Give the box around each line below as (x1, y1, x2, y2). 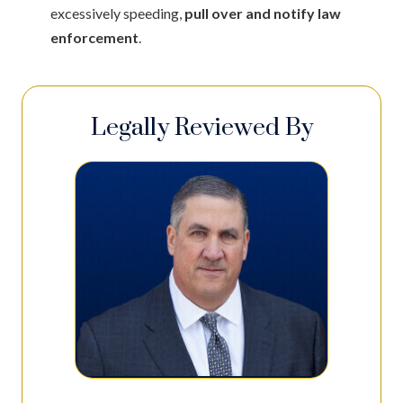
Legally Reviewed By (90, 112, 313, 143)
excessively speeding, (50, 4, 184, 22)
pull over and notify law (184, 4, 341, 22)
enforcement (50, 28, 139, 46)
